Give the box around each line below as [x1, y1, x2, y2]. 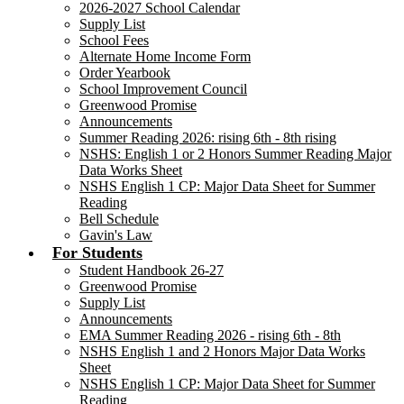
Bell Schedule [79, 210, 159, 226]
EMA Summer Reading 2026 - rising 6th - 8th [79, 326, 341, 343]
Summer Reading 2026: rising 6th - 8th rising [79, 129, 336, 145]
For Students [52, 243, 142, 262]
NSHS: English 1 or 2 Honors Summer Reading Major [79, 145, 391, 161]
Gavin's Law [79, 226, 152, 243]
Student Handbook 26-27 [79, 262, 224, 278]
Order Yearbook [79, 64, 170, 80]
